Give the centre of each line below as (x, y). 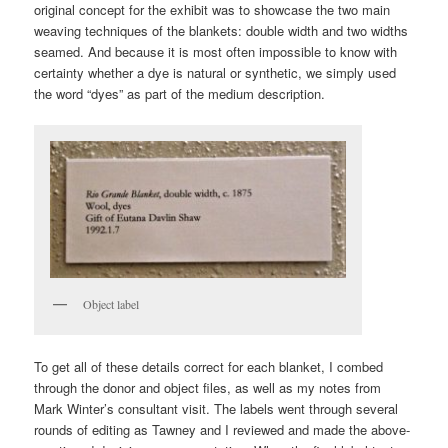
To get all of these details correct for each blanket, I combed (209, 367)
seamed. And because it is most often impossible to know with (216, 51)
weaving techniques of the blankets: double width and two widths (221, 30)
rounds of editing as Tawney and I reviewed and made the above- (222, 430)
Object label (111, 304)
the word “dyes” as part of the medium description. (180, 93)
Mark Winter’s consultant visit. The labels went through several (216, 409)
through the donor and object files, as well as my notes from (208, 388)
